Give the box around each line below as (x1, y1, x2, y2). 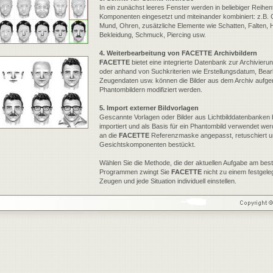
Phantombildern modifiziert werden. (99, 86, 202, 93)
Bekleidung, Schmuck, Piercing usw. (99, 31, 206, 38)
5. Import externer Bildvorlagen (99, 104, 199, 112)
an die (99, 132, 119, 139)
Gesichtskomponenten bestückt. (99, 141, 196, 148)
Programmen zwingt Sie (99, 168, 171, 175)
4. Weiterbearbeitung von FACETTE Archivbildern (99, 49, 257, 57)
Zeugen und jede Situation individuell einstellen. (99, 177, 236, 185)
